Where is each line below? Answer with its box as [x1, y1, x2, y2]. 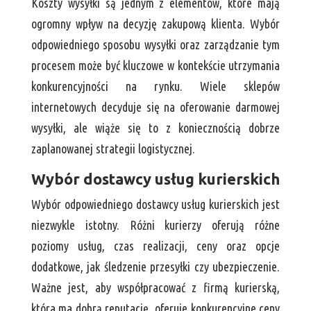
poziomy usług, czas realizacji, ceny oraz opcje [31, 239, 280, 253]
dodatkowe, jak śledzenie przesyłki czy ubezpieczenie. [31, 260, 280, 274]
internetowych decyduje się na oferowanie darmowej [31, 100, 280, 115]
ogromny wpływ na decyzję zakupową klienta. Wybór [31, 17, 280, 31]
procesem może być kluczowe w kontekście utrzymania [31, 58, 280, 73]
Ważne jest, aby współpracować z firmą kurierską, [31, 280, 280, 295]
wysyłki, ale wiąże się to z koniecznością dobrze [31, 121, 280, 135]
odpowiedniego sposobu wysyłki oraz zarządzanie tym [31, 37, 280, 52]
